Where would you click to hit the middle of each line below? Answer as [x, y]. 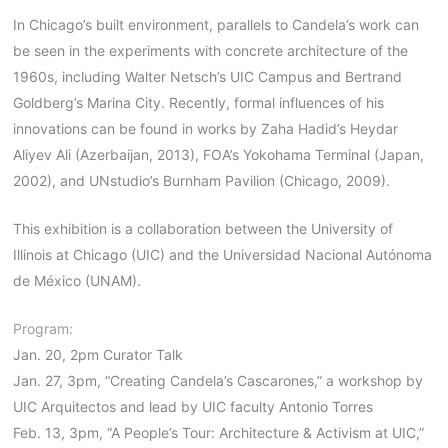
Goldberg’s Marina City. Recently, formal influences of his [198, 102]
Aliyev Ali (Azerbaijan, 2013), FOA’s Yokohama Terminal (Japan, [218, 154]
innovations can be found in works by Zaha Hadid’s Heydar [205, 128]
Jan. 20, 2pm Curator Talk [97, 355]
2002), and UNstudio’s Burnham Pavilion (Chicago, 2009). [201, 180]
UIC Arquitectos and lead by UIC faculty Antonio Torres [192, 407]
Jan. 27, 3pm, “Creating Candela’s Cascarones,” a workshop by [217, 381]
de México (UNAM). [76, 280]
